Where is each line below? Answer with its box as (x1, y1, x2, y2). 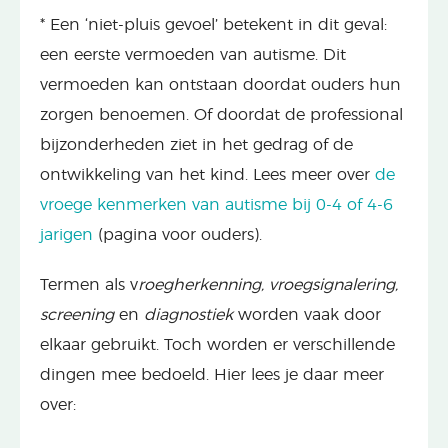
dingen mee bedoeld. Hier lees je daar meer (40, 366, 384, 383)
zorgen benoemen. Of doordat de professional (40, 106, 403, 123)
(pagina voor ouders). (93, 226, 262, 243)
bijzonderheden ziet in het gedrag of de (40, 136, 353, 153)
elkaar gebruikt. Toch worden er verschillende (40, 336, 395, 353)
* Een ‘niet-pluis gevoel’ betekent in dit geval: (40, 16, 387, 33)
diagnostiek (144, 306, 233, 323)
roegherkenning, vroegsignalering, (138, 276, 398, 293)
